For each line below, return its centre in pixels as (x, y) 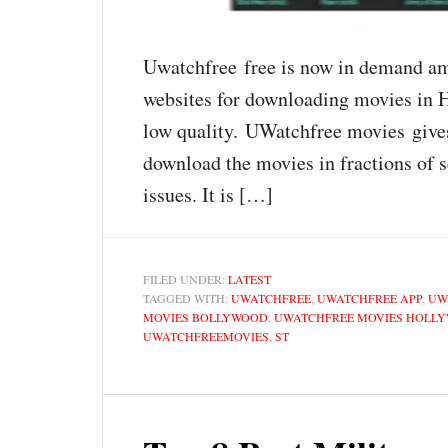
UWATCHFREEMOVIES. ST (216, 335)
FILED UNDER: (185, 278)
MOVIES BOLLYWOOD (205, 316)
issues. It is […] (208, 194)
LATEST (249, 278)
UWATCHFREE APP (369, 297)
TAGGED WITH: (187, 297)
